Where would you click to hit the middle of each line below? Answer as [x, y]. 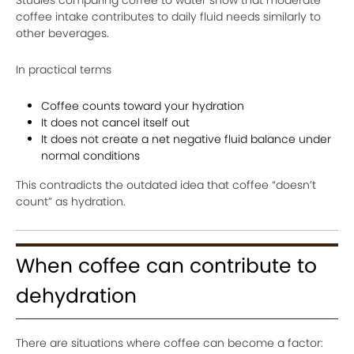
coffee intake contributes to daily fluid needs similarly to [168, 16]
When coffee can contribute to [166, 265]
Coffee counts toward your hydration [143, 105]
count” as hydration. [71, 201]
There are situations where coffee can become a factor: [169, 343]
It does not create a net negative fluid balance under [186, 139]
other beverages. [62, 33]
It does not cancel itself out [115, 122]
